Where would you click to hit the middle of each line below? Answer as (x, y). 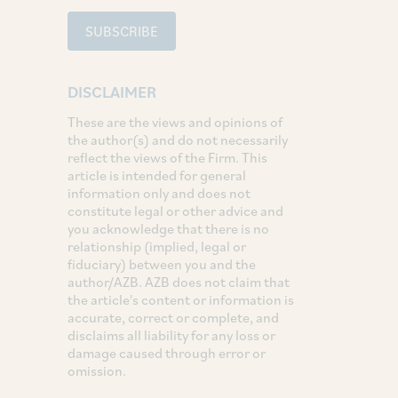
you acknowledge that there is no (168, 228)
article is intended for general (157, 175)
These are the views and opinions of (175, 121)
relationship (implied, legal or (157, 246)
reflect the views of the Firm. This (167, 157)
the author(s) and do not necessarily (178, 139)
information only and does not (159, 192)
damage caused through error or (167, 352)
